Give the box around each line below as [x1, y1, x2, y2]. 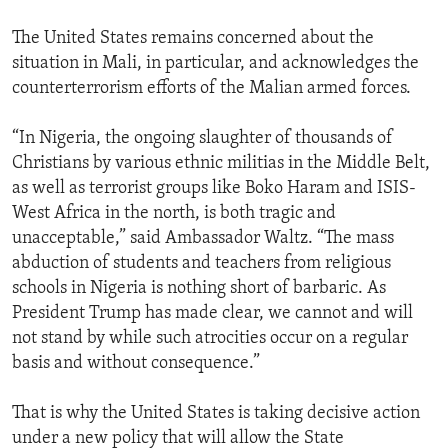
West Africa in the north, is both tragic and [12, 204, 336, 224]
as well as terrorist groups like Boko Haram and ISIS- [12, 179, 416, 199]
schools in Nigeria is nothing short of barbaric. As [12, 279, 386, 299]
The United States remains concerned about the [12, 29, 374, 49]
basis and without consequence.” [12, 354, 260, 374]
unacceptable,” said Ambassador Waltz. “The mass [12, 229, 394, 249]
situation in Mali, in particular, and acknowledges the [12, 54, 419, 74]
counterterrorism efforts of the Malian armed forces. [12, 79, 411, 99]
